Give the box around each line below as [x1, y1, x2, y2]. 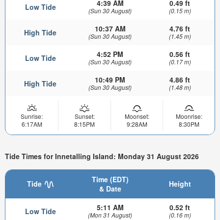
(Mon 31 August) [88, 210, 132, 219]
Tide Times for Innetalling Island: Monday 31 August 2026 [5, 151, 199, 162]
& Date [99, 183, 121, 193]
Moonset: [124, 112, 149, 121]
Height [168, 178, 191, 189]
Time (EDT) [91, 174, 129, 184]
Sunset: [74, 112, 95, 121]
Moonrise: [175, 112, 202, 121]
